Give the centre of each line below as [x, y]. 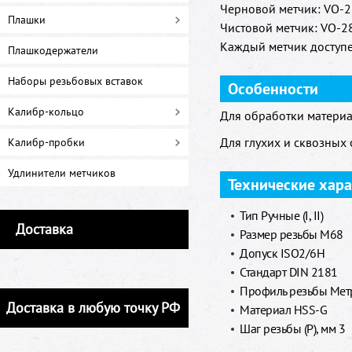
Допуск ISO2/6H [282, 253]
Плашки [27, 20]
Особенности [273, 89]
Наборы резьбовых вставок [75, 81]
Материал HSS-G [283, 310]
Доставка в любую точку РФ [93, 308]
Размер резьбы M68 [291, 234]
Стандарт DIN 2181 [289, 272]
